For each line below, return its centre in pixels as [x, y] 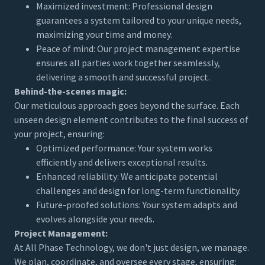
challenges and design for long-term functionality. [138, 190]
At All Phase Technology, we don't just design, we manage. [132, 247]
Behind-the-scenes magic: [70, 91]
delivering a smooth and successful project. [123, 77]
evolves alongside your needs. [95, 219]
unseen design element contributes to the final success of [131, 119]
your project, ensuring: [59, 133]
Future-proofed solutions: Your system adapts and [136, 204]
